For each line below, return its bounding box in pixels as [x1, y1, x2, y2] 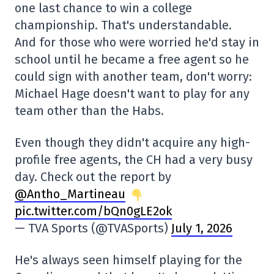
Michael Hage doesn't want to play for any [15, 86, 250, 102]
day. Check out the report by [15, 169, 171, 185]
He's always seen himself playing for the [15, 253, 242, 268]
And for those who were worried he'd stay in [15, 35, 259, 50]
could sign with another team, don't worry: [15, 69, 252, 84]
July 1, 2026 [171, 221, 232, 236]
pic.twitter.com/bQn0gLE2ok [15, 204, 172, 219]
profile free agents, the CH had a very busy [15, 152, 253, 168]
